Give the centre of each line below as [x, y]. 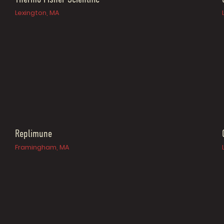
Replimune [34, 134]
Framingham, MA [42, 147]
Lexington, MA [37, 13]
